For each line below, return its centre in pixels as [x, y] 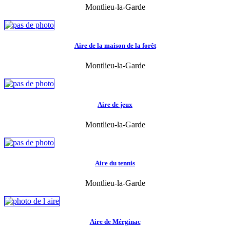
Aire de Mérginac [115, 222]
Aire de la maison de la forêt [115, 46]
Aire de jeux [115, 104]
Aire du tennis [115, 163]
